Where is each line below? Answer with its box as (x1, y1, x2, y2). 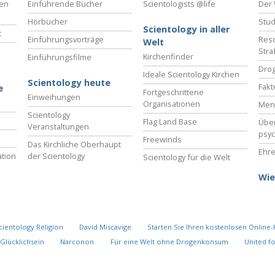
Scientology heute (28, 76, 110, 88)
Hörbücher (28, 15, 68, 27)
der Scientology (28, 150, 85, 161)
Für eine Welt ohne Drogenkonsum (110, 236, 228, 246)
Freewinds (143, 133, 182, 145)
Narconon (60, 236, 95, 246)
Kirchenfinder (143, 50, 193, 62)
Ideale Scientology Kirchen (143, 68, 239, 80)
